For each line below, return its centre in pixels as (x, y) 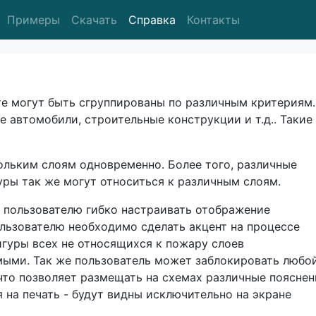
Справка (152, 20)
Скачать (94, 20)
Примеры (34, 20)
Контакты (213, 20)
